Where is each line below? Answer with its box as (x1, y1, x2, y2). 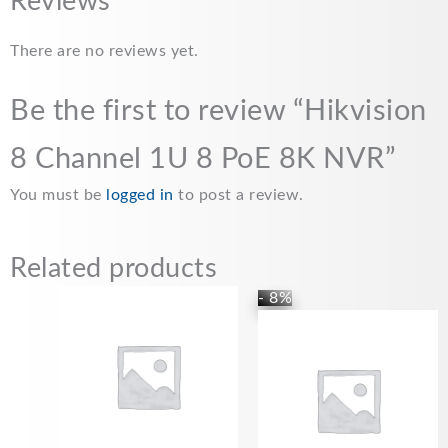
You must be (10, 187, 106, 203)
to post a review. (173, 187, 304, 203)
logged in (106, 187, 174, 203)
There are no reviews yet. (10, 43, 199, 59)
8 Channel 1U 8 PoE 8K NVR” (10, 144, 396, 174)
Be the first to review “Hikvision (10, 96, 427, 126)
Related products (10, 255, 217, 282)
